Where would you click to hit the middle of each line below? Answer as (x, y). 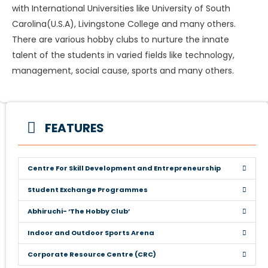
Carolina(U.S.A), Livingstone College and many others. (124, 24)
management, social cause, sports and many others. (123, 70)
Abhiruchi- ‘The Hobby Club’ (79, 211)
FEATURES (74, 128)
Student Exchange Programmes (88, 189)
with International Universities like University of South (121, 8)
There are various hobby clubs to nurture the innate (121, 39)
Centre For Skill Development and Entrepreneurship (124, 168)
